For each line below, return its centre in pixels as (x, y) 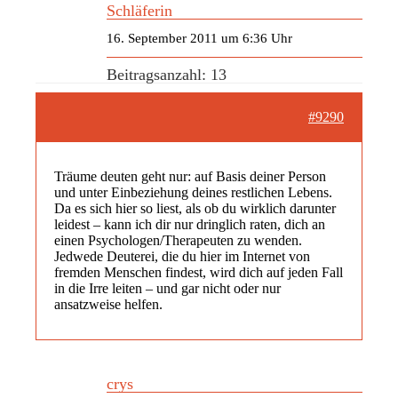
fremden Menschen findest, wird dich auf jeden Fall (199, 272)
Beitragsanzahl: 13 (167, 74)
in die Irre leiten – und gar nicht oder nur (167, 288)
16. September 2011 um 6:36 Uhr (199, 38)
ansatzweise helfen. (108, 304)
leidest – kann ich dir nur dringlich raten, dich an (190, 224)
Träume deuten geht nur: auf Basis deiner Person (190, 176)
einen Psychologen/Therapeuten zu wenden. (178, 240)
